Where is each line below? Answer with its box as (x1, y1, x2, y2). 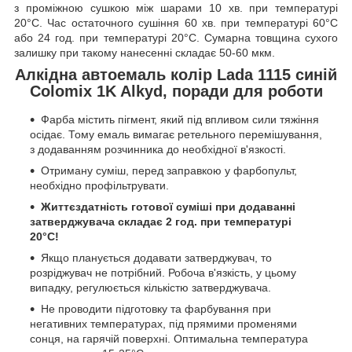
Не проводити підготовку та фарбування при (41, 302, 271, 315)
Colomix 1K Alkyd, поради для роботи (29, 82, 323, 101)
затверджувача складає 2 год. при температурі (30, 214, 291, 228)
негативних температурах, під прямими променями (30, 317, 297, 330)
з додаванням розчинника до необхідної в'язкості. (30, 142, 286, 156)
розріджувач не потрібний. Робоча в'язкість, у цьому (30, 266, 296, 279)
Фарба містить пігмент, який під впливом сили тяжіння (41, 112, 319, 126)
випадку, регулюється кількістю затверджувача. (30, 280, 271, 294)
